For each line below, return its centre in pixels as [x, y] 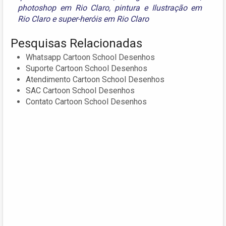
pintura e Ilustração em [158, 8]
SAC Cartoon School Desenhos [80, 91]
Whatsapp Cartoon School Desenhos [90, 58]
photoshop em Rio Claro [64, 8]
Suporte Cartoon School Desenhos [87, 69]
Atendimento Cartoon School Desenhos [95, 80]
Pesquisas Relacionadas [76, 44]
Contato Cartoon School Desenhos [86, 102]
